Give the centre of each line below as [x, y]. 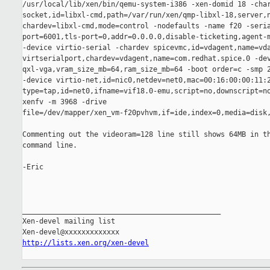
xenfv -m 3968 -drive [64, 102]
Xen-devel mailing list [69, 221]
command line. [50, 146]
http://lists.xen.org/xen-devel [86, 243]
